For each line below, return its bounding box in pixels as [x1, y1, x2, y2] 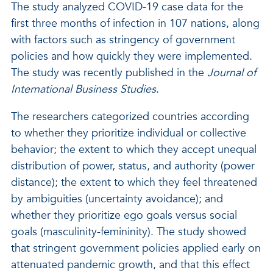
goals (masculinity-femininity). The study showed [11, 224, 246, 239]
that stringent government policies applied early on [11, 241, 261, 256]
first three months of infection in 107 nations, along [11, 16, 260, 31]
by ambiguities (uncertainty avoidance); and [11, 191, 223, 207]
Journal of [207, 65, 256, 80]
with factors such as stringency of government [11, 32, 235, 48]
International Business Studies [11, 82, 156, 97]
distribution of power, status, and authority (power [11, 158, 255, 174]
